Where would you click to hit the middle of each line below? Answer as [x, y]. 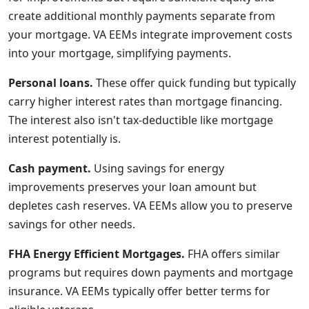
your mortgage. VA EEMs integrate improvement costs [150, 34]
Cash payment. [50, 168]
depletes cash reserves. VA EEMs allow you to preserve [150, 206]
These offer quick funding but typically [195, 83]
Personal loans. [51, 83]
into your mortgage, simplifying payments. [120, 53]
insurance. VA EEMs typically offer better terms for [139, 291]
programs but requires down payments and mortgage [151, 272]
